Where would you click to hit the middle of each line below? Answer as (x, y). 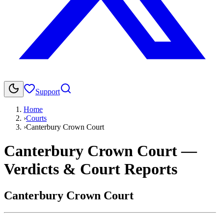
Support (48, 92)
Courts (36, 118)
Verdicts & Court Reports (91, 169)
